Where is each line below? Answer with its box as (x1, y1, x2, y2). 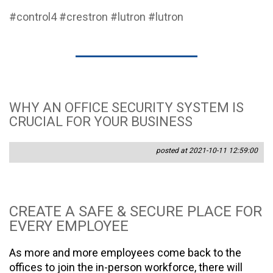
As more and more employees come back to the (9, 246, 241, 259)
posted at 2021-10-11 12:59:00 (156, 146, 258, 155)
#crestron (59, 10, 108, 23)
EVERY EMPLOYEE (9, 217, 132, 235)
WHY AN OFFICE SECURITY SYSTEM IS (9, 99, 244, 115)
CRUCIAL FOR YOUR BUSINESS (9, 113, 193, 129)
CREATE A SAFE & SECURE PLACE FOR (9, 202, 262, 220)
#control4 (9, 10, 57, 23)
